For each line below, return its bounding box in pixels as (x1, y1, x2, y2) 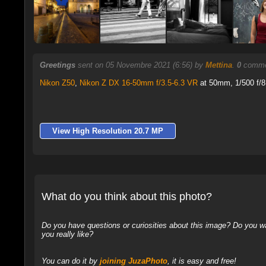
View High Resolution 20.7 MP (52, 126, 163, 135)
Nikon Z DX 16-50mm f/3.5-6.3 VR (79, 78, 198, 87)
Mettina (205, 61, 232, 69)
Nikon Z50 (39, 78, 75, 87)
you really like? (41, 229, 93, 239)
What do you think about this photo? (41, 190, 212, 202)
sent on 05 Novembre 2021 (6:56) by (77, 61, 205, 69)
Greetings (39, 61, 75, 69)
